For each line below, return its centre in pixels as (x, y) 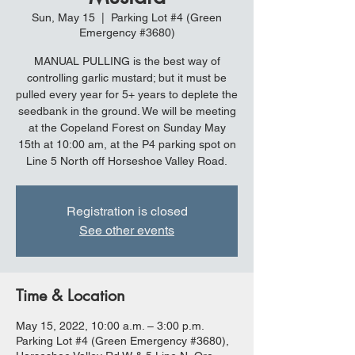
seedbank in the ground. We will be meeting (127, 111)
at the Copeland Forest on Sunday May (127, 128)
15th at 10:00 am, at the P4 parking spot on (127, 144)
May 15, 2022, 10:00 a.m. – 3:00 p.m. (110, 326)
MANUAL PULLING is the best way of (127, 61)
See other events (127, 230)
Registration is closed (127, 211)
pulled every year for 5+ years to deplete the (127, 94)
